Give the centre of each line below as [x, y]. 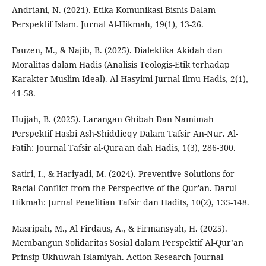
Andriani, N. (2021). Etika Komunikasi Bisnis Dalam [113, 10]
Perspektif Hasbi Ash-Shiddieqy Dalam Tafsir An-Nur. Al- [125, 134]
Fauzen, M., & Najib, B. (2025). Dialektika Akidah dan [117, 50]
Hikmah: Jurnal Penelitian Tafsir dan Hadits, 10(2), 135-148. [130, 202]
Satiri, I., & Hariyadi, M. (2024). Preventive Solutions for [123, 174]
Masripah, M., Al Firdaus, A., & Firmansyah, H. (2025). [119, 229]
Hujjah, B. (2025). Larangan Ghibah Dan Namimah [113, 119]
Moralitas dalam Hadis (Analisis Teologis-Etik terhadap [121, 65]
